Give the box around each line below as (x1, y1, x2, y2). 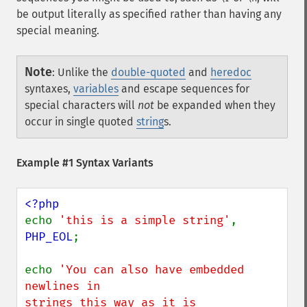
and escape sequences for (119, 82, 249, 95)
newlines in (25, 279, 100, 293)
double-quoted (111, 66, 186, 79)
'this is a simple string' (59, 213, 230, 228)
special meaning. (16, 24, 99, 37)
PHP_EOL (25, 230, 73, 244)
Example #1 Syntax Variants (16, 156, 153, 169)
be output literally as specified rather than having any (16, 8, 282, 21)
